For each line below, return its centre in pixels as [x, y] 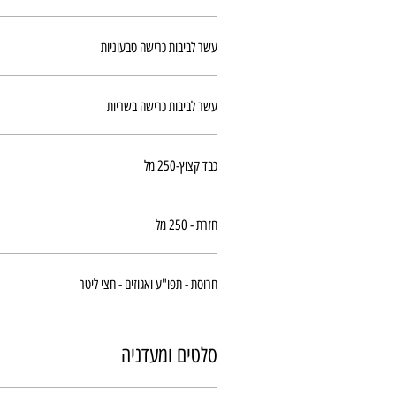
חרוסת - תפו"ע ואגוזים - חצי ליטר [148, 284]
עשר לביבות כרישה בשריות [162, 107]
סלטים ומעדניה [169, 355]
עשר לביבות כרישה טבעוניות [159, 47]
